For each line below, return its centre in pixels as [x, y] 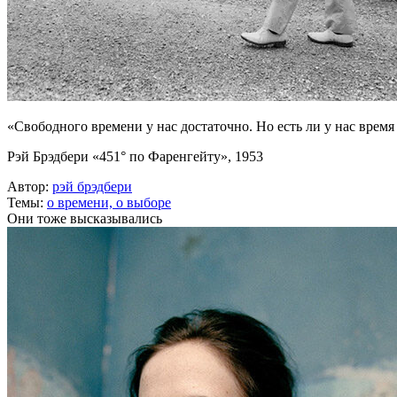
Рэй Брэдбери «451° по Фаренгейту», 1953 [135, 156]
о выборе [144, 202]
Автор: [30, 187]
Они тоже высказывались [85, 218]
